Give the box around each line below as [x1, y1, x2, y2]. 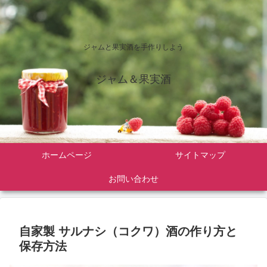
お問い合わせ [108, 174, 159, 184]
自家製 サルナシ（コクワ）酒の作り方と [19, 225, 237, 238]
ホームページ [42, 150, 92, 160]
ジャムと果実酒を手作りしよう [83, 42, 184, 51]
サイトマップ [175, 150, 225, 160]
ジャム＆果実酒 [96, 73, 171, 85]
